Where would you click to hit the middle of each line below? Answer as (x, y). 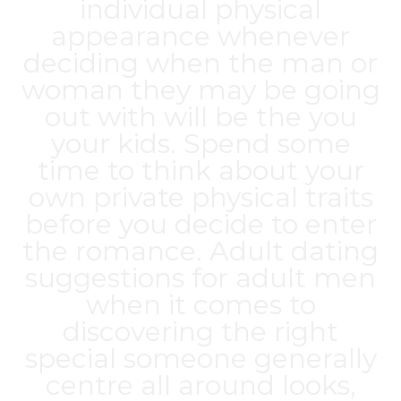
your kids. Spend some (200, 144)
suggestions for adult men (200, 278)
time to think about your (200, 171)
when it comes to (200, 305)
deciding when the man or (200, 63)
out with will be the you (200, 117)
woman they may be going (200, 90)
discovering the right (200, 332)
